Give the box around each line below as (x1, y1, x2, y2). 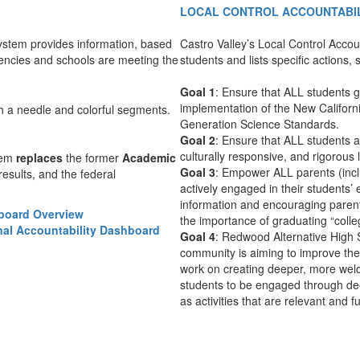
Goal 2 (180, 132, 215, 148)
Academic (122, 149, 176, 166)
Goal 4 (180, 228, 215, 244)
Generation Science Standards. (180, 116, 339, 132)
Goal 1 (180, 84, 215, 100)
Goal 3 (180, 164, 215, 180)
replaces (16, 149, 63, 166)
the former (63, 149, 122, 166)
